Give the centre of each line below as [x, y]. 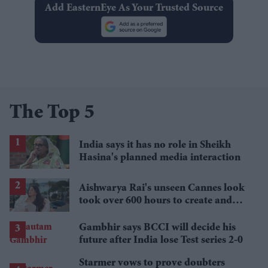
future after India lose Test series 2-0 [161, 240]
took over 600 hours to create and [156, 201]
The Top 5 [52, 113]
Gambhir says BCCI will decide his [157, 228]
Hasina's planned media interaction [160, 158]
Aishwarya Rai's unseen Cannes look [162, 188]
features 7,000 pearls [125, 213]
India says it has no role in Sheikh [155, 145]
